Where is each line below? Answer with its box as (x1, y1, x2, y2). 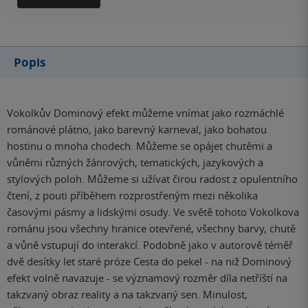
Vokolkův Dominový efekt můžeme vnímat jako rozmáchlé (7, 105, 284, 120)
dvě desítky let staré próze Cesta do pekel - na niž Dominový (7, 254, 291, 268)
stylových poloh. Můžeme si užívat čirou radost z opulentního (7, 171, 298, 186)
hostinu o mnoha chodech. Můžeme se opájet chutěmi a (7, 138, 272, 153)
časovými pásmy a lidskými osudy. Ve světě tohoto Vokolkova (7, 204, 299, 219)
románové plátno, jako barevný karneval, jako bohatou (7, 122, 267, 136)
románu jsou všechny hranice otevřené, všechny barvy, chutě (7, 221, 296, 235)
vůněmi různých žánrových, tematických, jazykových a (7, 155, 263, 169)
